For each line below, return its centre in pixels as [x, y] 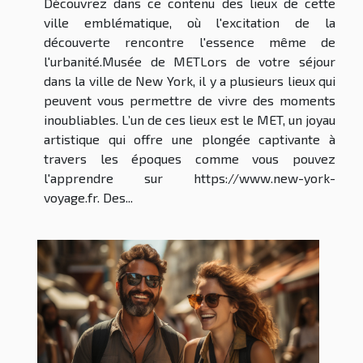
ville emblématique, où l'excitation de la [190, 22]
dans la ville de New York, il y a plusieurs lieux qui [190, 80]
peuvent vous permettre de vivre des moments [190, 100]
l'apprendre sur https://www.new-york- [190, 177]
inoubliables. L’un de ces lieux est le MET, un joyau [190, 119]
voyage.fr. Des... [88, 197]
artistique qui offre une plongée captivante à [190, 139]
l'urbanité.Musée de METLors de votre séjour [190, 61]
